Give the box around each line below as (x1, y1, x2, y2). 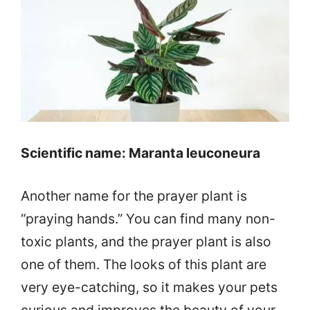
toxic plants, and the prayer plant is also (21, 232, 271, 250)
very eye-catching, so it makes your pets (21, 278, 277, 295)
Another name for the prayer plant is (21, 187, 247, 204)
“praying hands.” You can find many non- (21, 210, 275, 227)
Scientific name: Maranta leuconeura (21, 144, 260, 161)
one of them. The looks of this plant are (21, 255, 266, 273)
